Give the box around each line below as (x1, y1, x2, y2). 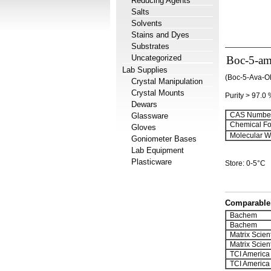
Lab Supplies (122, 65, 168, 74)
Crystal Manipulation (131, 77, 203, 86)
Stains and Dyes (131, 30, 189, 39)
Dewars (131, 100, 157, 109)
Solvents (131, 19, 162, 28)
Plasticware (131, 157, 172, 166)
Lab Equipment (131, 146, 184, 155)
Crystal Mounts (131, 88, 184, 97)
